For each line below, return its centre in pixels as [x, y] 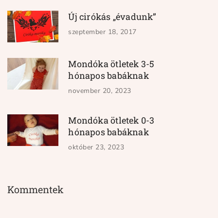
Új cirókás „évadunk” [112, 17]
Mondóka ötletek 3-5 [111, 64]
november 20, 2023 [100, 91]
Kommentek [36, 189]
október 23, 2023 [96, 147]
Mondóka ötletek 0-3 [111, 120]
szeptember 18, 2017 [102, 32]
